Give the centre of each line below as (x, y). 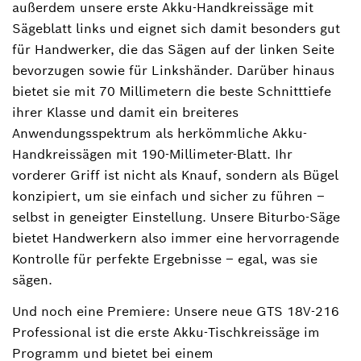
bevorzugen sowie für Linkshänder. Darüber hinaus (173, 70)
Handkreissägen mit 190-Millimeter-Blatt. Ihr (152, 154)
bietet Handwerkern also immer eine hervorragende (176, 238)
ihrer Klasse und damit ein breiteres (125, 112)
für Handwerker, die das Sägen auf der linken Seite (173, 49)
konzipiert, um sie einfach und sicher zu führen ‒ (168, 196)
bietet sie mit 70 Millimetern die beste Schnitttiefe (172, 91)
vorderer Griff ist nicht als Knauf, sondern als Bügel (175, 175)
